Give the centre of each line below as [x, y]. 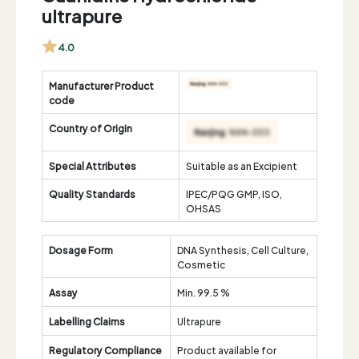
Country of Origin [91, 127]
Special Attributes [93, 165]
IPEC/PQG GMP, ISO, [234, 193]
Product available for [227, 349]
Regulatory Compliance [105, 349]
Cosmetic [201, 264]
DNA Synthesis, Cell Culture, [243, 249]
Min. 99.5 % [204, 292]
